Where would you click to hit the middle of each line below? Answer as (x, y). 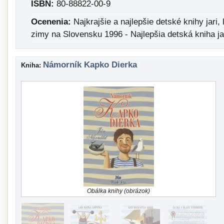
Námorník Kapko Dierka (90, 65)
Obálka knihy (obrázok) (118, 191)
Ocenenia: (51, 22)
